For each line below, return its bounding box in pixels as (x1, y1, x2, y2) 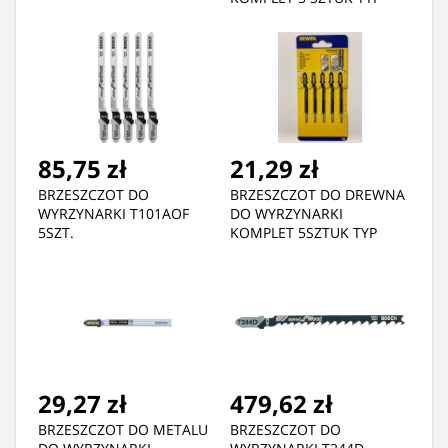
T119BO (230, 242, 282, 262)
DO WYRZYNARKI (230, 204, 343, 224)
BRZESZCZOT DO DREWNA (230, 185, 405, 205)
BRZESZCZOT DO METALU (38, 420, 208, 440)
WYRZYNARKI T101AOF (38, 204, 189, 224)
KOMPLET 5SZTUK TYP (230, 223, 377, 243)
